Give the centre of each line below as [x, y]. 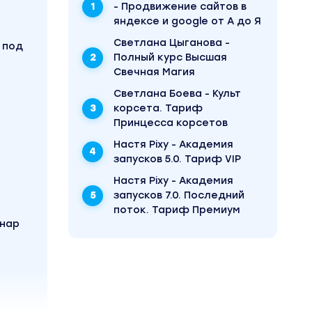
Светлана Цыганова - [172, 43]
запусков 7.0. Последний [179, 195]
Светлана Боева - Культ [177, 94]
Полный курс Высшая [170, 57]
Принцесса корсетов [171, 123]
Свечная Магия [154, 72]
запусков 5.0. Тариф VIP [177, 159]
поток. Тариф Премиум [177, 210]
